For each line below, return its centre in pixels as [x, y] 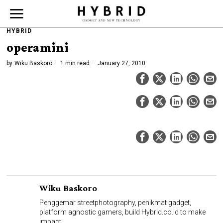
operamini [38, 48]
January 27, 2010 [121, 63]
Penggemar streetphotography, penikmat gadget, [115, 203]
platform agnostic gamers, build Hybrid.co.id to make [123, 212]
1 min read [74, 63]
